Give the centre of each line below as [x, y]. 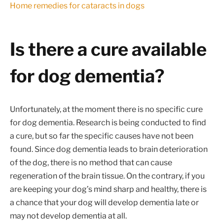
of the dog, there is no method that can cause [91, 163]
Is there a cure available [108, 50]
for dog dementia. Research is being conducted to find [108, 123]
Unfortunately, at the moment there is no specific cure [106, 110]
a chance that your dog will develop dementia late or [104, 203]
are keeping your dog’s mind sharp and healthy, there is [108, 189]
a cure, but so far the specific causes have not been [102, 136]
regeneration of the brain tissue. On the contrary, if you [107, 176]
